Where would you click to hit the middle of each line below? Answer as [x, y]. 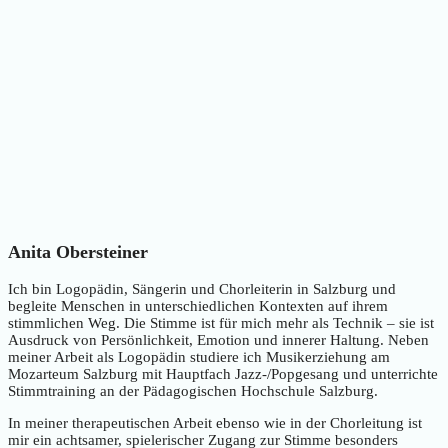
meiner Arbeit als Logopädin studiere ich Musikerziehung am [199, 356]
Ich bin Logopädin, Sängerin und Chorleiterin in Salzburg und [202, 288]
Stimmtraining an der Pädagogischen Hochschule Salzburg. [193, 390]
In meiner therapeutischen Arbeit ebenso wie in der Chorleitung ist [215, 422]
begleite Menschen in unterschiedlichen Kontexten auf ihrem [198, 305]
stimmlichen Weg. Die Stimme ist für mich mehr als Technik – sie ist [221, 322]
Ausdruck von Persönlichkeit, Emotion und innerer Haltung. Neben [218, 339]
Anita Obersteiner [78, 252]
